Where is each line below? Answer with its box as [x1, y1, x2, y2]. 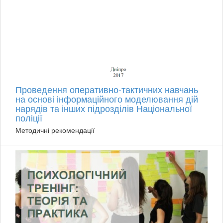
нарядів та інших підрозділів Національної [15, 102, 192, 115]
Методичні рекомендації [15, 125, 95, 135]
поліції [15, 111, 42, 124]
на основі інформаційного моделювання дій [15, 92, 198, 106]
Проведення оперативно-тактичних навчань [15, 83, 198, 96]
